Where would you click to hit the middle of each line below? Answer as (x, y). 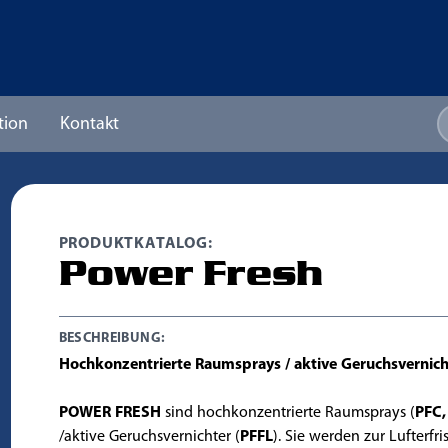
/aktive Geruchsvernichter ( (149, 437)
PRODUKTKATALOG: (135, 244)
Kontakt (89, 124)
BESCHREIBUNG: (112, 338)
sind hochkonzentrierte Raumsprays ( (287, 413)
